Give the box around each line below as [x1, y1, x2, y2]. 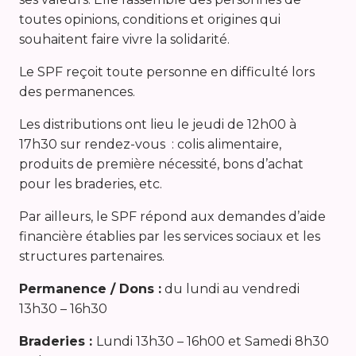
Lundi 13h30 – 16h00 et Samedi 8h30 [96, 334, 329, 350]
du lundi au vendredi [161, 281, 300, 297]
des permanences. [19, 84, 135, 100]
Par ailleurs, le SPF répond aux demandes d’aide [19, 209, 326, 225]
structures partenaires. [19, 249, 164, 265]
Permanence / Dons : [19, 281, 161, 297]
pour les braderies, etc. [19, 176, 162, 192]
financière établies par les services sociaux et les [19, 229, 320, 245]
